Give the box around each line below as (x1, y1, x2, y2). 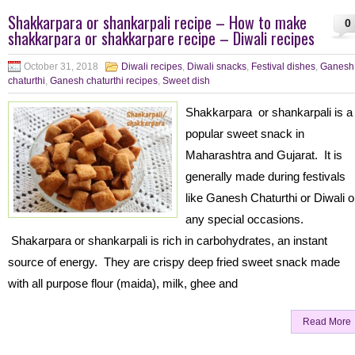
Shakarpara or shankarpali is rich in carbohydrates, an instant (8, 234, 327, 247)
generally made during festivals (185, 170, 345, 183)
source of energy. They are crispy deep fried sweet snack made (8, 255, 340, 269)
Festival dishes (251, 61, 315, 72)
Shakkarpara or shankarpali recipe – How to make (8, 10, 307, 34)
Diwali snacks (187, 61, 246, 72)
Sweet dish (162, 75, 210, 86)
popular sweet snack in (185, 127, 304, 140)
